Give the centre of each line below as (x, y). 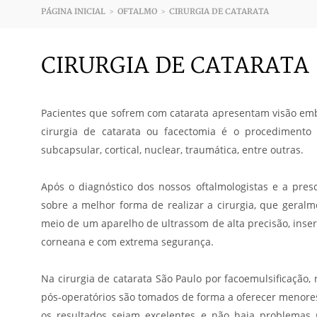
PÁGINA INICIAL (73, 12)
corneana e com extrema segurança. (127, 242)
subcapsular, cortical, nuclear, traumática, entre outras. (172, 150)
